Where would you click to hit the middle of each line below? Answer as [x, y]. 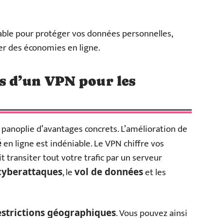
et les [154, 173]
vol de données [109, 172]
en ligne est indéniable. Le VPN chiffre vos [83, 144]
